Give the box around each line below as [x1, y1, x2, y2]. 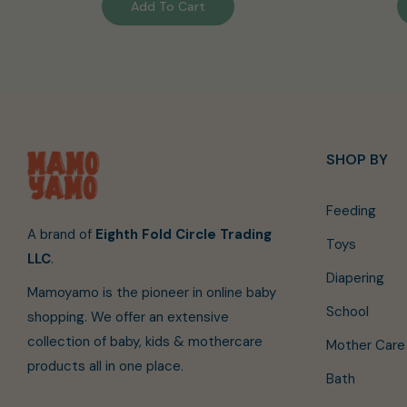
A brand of [27, 224, 95, 243]
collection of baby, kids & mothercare [27, 332, 263, 351]
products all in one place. [27, 356, 184, 375]
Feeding [325, 202, 376, 221]
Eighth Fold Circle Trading [95, 224, 272, 243]
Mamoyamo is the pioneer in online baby [27, 283, 276, 302]
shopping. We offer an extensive [27, 307, 229, 326]
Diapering [325, 269, 384, 288]
